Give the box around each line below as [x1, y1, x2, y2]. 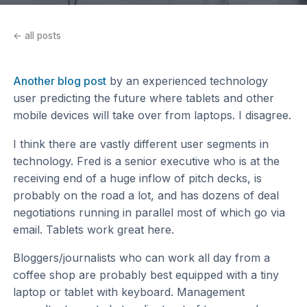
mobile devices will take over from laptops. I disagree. [13, 108, 292, 122]
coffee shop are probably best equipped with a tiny [13, 268, 280, 282]
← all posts [13, 30, 62, 42]
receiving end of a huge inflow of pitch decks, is [13, 171, 262, 185]
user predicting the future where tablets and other [13, 90, 275, 105]
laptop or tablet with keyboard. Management [13, 285, 245, 299]
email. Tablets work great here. [13, 222, 175, 236]
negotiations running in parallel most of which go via [13, 205, 286, 219]
